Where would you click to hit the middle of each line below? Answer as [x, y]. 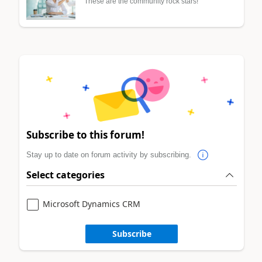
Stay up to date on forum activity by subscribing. [110, 155]
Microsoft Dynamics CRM [92, 204]
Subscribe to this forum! [85, 135]
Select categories [65, 175]
